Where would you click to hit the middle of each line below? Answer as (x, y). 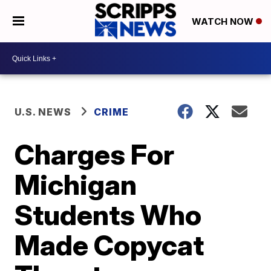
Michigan (76, 184)
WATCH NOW (224, 22)
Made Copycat (109, 245)
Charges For (95, 154)
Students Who (108, 215)
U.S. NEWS (43, 112)
